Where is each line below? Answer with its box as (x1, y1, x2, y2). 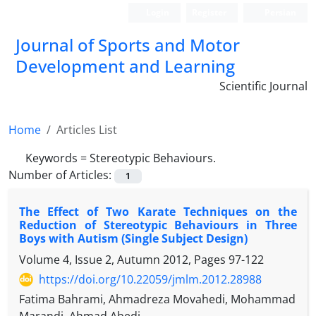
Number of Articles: (8, 167, 114, 183)
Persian (262, 6, 296, 18)
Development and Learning (16, 54, 235, 78)
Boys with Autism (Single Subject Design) (19, 231, 248, 247)
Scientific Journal (219, 78, 308, 94)
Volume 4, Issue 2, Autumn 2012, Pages (19, 252, 229, 268)
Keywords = (25, 150, 90, 166)
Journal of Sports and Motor (16, 33, 240, 56)
